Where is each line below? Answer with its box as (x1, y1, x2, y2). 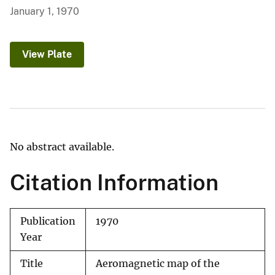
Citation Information (10, 169, 219, 196)
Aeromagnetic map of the (96, 258, 220, 270)
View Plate (22, 48, 72, 61)
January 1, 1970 (10, 6, 79, 18)
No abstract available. (10, 141, 114, 153)
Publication (20, 215, 76, 228)
